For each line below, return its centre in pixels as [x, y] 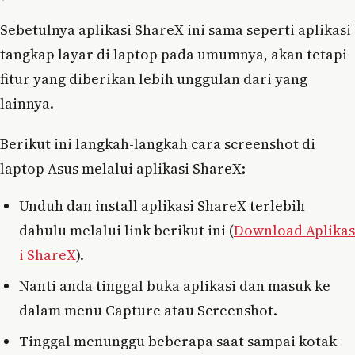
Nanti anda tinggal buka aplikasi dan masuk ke [175, 285]
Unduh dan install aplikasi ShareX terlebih [162, 205]
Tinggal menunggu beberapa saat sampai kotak [178, 341]
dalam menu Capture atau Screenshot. [148, 310]
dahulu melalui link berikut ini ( [126, 230]
